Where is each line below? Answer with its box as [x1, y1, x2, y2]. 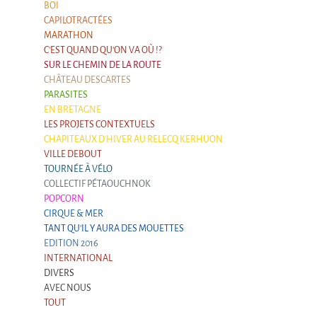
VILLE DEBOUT [44, 147, 102, 160]
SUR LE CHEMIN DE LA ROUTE [44, 58, 161, 71]
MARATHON [44, 28, 93, 41]
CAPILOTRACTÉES [44, 13, 113, 26]
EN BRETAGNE [44, 103, 101, 115]
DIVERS [44, 266, 74, 279]
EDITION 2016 [44, 236, 98, 249]
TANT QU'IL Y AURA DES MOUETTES [44, 221, 184, 234]
